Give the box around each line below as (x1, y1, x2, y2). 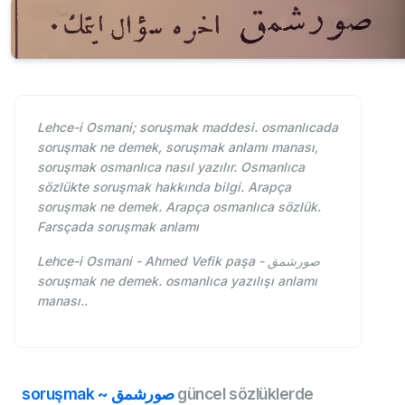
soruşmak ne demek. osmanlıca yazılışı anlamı (37, 273, 317, 289)
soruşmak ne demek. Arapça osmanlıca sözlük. (37, 199, 321, 215)
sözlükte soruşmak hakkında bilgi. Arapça (37, 179, 291, 195)
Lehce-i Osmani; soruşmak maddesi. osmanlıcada (37, 119, 338, 136)
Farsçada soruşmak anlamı (37, 219, 199, 235)
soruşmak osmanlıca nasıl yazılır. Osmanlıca (37, 159, 305, 175)
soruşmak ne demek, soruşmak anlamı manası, (37, 139, 318, 155)
